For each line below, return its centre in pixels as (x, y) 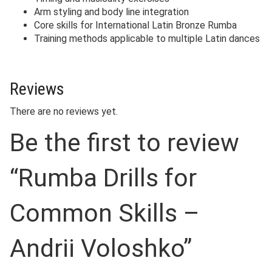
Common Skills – (105, 213)
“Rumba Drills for (103, 178)
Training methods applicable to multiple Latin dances (147, 39)
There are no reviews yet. (64, 112)
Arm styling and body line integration (111, 12)
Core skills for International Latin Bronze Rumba (135, 25)
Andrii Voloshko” (101, 249)
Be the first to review (124, 143)
